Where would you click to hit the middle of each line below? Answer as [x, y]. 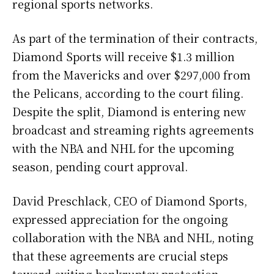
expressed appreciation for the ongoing [120, 219]
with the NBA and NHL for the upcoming [123, 148]
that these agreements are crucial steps [120, 255]
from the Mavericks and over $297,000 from [131, 74]
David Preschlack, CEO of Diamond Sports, [130, 200]
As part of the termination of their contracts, [135, 38]
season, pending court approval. [100, 166]
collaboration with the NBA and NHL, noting [133, 237]
